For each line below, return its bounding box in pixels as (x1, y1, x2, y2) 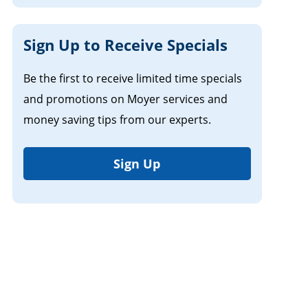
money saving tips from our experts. (23, 111, 211, 127)
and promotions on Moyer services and (23, 91, 228, 107)
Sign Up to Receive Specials (23, 34, 228, 55)
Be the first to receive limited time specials (23, 70, 242, 86)
